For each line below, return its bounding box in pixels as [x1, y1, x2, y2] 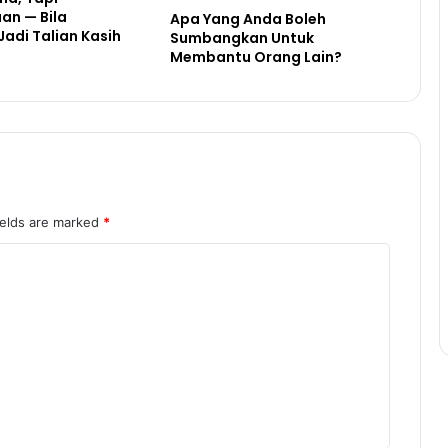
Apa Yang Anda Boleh [169, 8, 326, 29]
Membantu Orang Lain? [169, 46, 342, 67]
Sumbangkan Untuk [169, 27, 314, 48]
